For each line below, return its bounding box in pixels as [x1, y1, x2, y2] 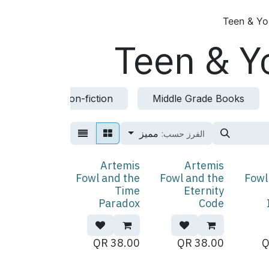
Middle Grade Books [153, 92, 244, 104]
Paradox [98, 196, 141, 210]
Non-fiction [61, 92, 113, 104]
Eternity [184, 184, 225, 198]
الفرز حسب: [161, 128, 205, 139]
